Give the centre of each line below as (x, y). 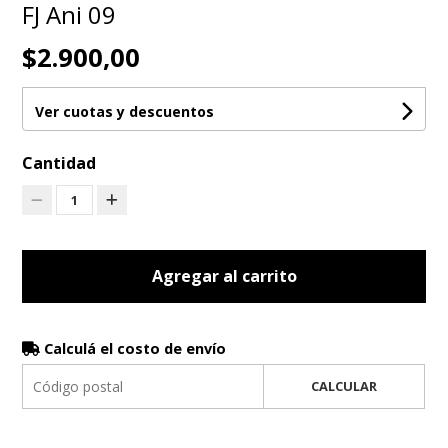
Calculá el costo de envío (133, 349)
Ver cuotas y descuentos (125, 112)
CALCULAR (343, 386)
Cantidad (59, 163)
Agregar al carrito (224, 276)
